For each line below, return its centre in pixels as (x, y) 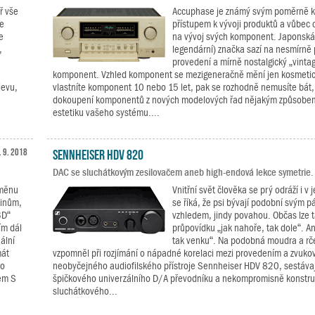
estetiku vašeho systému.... (106, 112)
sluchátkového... (85, 291)
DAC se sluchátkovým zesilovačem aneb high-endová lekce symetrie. (183, 172)
